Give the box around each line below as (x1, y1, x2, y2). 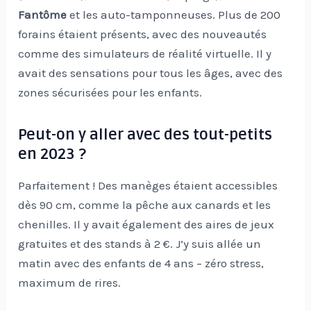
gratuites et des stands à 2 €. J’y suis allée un (18, 236, 262, 251)
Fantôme (18, 8, 67, 22)
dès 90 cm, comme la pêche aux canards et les (18, 197, 271, 212)
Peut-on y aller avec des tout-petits (18, 126, 273, 144)
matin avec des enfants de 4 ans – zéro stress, (18, 255, 264, 270)
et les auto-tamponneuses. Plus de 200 (67, 8, 281, 22)
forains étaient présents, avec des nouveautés (18, 27, 267, 42)
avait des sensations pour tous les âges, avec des (18, 66, 283, 81)
